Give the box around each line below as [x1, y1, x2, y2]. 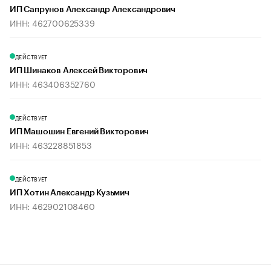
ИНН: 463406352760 [10, 77, 96, 91]
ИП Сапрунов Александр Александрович [10, 5, 175, 15]
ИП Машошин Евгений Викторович [10, 128, 149, 137]
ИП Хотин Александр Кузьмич [10, 189, 129, 198]
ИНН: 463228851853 [10, 138, 92, 152]
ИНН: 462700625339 [10, 16, 95, 30]
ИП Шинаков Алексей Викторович [10, 67, 148, 76]
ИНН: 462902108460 [10, 199, 95, 213]
